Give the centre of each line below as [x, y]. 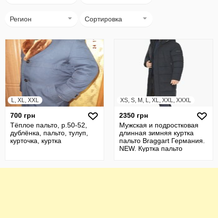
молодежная [139, 156]
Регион [21, 19]
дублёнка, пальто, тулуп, [49, 133]
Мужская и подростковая [159, 125]
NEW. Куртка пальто [151, 148]
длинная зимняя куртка [156, 133]
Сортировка [103, 19]
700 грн [23, 115]
